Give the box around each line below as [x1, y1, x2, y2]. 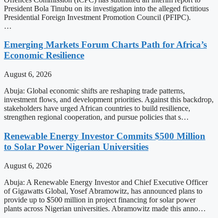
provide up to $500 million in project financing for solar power [4, 195, 196, 204]
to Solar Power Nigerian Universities [4, 141, 148, 152]
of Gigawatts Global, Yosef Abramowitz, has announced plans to [4, 186, 202, 195]
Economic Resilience [4, 50, 84, 61]
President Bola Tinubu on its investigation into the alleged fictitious [4, 4, 209, 13]
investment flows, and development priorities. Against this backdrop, [4, 95, 214, 104]
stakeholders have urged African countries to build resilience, [4, 104, 190, 113]
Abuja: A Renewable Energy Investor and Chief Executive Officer [4, 178, 208, 186]
